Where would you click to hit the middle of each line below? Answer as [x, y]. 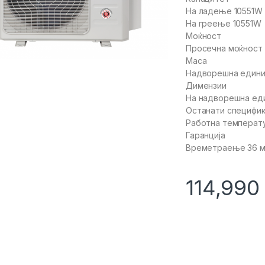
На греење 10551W [224, 24]
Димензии [206, 86]
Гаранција [206, 135]
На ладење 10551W [224, 11]
